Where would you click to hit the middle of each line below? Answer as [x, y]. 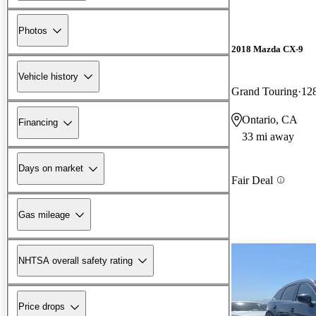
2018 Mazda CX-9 [267, 49]
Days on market [51, 169]
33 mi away [268, 136]
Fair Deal [252, 180]
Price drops [42, 307]
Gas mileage [44, 214]
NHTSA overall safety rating [75, 260]
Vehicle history [48, 76]
